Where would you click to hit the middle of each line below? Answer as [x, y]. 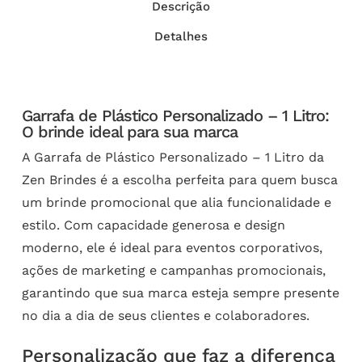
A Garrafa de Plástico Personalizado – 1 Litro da [173, 157]
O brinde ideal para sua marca [129, 131]
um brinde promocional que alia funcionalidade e [176, 202]
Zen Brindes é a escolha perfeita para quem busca [179, 179]
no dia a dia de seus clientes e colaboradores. [165, 315]
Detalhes [181, 36]
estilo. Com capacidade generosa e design [153, 225]
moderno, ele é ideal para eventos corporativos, [172, 247]
